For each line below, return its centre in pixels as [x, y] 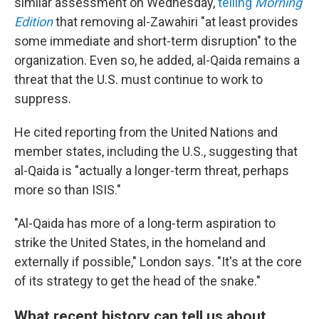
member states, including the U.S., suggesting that [156, 151]
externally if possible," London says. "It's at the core [158, 262]
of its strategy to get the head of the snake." [137, 281]
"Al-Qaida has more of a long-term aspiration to [145, 223]
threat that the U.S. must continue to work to [138, 79]
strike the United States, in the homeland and [140, 242]
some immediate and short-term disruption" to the [156, 41]
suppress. [43, 99]
